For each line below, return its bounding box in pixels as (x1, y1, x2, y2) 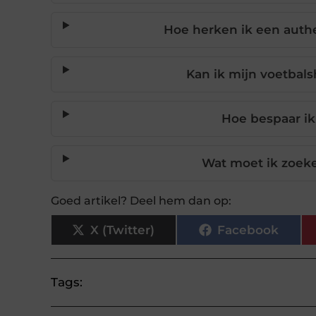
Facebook (217, 222, 279, 237)
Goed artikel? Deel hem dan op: (51, 194, 231, 208)
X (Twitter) (90, 222, 155, 237)
